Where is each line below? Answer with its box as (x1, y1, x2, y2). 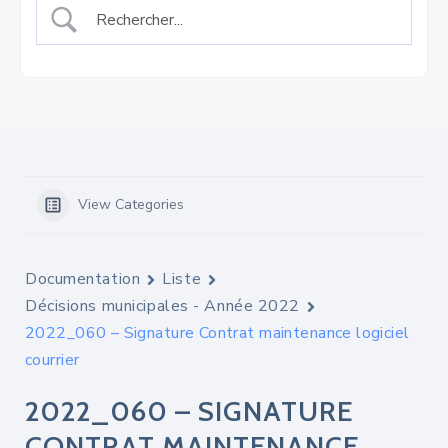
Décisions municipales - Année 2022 (25, 295, 301, 317)
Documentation (25, 268, 141, 290)
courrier (25, 349, 80, 371)
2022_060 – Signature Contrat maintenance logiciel (25, 322, 410, 344)
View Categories (78, 195, 184, 214)
